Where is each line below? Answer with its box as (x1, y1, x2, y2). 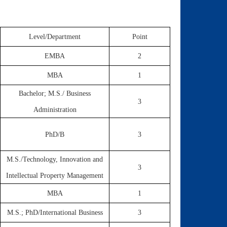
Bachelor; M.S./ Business (19, 90, 91, 97)
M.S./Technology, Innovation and (7, 156, 103, 163)
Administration (33, 106, 77, 113)
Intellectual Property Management (6, 172, 103, 179)
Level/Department (29, 33, 81, 41)
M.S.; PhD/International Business (7, 209, 103, 216)
